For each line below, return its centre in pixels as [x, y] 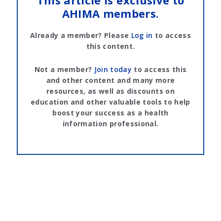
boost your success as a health [110, 113]
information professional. [110, 124]
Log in [142, 36]
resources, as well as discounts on [110, 91]
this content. [110, 46]
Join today [113, 70]
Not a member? [64, 70]
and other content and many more [110, 80]
